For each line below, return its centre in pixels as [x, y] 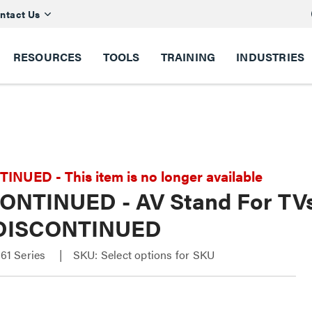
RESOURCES [47, 57]
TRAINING [188, 57]
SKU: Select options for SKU [144, 255]
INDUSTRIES [271, 57]
